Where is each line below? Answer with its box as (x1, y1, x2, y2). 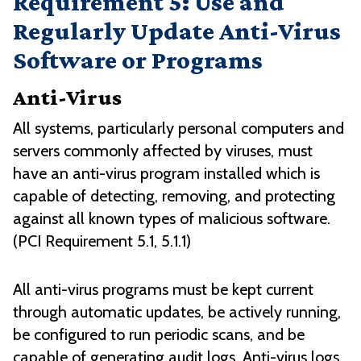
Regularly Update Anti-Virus (13, 16, 341, 46)
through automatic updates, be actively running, (13, 302, 341, 322)
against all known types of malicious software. (13, 209, 330, 229)
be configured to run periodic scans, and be (13, 325, 305, 345)
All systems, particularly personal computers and (13, 118, 344, 139)
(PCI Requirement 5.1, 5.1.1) (13, 231, 191, 251)
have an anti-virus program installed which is (13, 164, 320, 184)
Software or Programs (13, 45, 263, 75)
